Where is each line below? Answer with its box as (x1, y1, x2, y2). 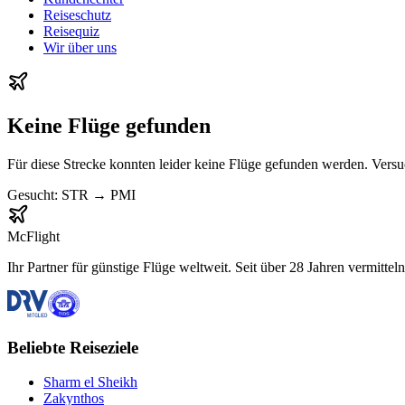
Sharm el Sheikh (43, 374, 137, 391)
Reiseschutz (43, 7, 111, 23)
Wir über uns (43, 40, 117, 55)
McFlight (7, 228, 60, 244)
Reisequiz (43, 24, 99, 39)
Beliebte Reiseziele (7, 337, 138, 357)
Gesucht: (7, 186, 61, 202)
